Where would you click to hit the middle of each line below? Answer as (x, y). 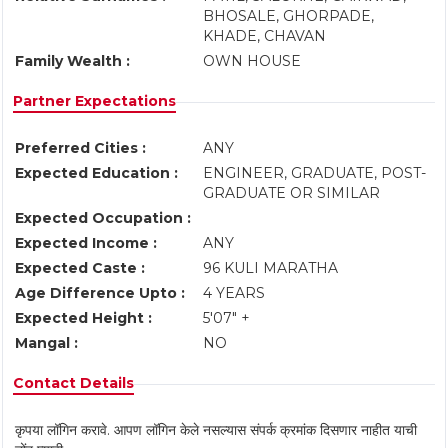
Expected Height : (83, 318)
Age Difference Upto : (100, 293)
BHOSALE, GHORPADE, (288, 16)
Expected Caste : (80, 268)
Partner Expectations (94, 101)
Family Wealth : (72, 61)
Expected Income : (86, 243)
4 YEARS (234, 293)
